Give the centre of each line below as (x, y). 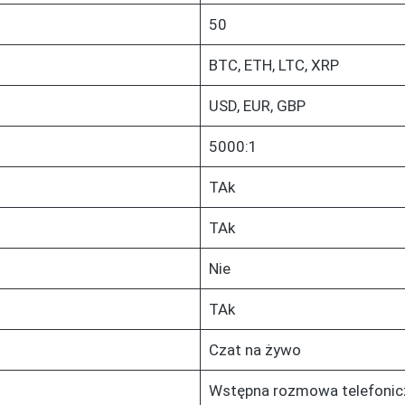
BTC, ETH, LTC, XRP (273, 65)
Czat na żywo (254, 349)
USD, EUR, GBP (257, 105)
